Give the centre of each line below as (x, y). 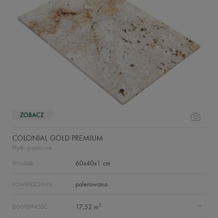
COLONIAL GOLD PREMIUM (58, 138)
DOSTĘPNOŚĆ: (31, 207)
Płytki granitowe (32, 148)
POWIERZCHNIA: (33, 184)
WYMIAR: (23, 163)
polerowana (91, 184)
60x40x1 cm (93, 163)
